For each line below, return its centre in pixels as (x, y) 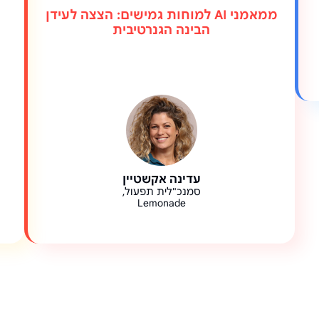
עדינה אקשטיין (161, 179)
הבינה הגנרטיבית (161, 30)
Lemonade (161, 203)
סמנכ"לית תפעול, (161, 192)
